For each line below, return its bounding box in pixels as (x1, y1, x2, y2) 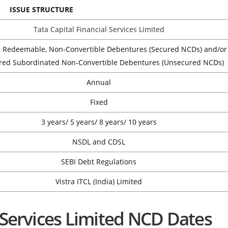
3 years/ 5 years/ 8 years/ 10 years (41, 117, 157, 127)
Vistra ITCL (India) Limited (55, 177, 142, 187)
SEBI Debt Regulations (61, 157, 136, 167)
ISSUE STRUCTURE (10, 5, 73, 15)
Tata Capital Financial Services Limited (33, 24, 164, 35)
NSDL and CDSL (72, 137, 125, 147)
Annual (87, 77, 111, 88)
